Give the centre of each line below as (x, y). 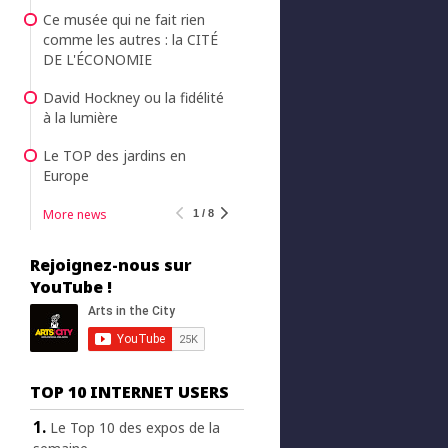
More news (74, 215)
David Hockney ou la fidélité (133, 98)
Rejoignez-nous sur (110, 265)
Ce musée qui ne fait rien (123, 20)
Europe (65, 176)
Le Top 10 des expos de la (134, 428)
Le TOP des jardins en (114, 156)
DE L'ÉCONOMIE (97, 60)
